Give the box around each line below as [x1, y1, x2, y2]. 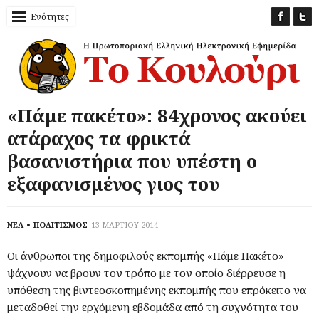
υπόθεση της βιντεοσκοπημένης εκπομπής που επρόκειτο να [7, 282, 306, 297]
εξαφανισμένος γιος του [7, 170, 219, 197]
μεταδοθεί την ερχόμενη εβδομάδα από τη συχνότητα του [7, 299, 298, 314]
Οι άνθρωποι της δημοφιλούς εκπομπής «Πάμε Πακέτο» [7, 248, 283, 263]
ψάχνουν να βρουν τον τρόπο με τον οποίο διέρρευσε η [7, 265, 286, 280]
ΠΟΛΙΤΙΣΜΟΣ [33, 219, 88, 230]
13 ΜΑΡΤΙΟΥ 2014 [91, 219, 158, 230]
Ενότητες [31, 11, 69, 23]
